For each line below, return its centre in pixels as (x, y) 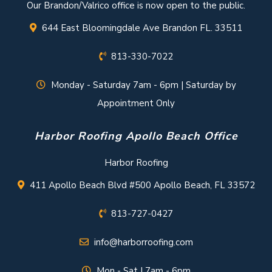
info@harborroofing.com (143, 243)
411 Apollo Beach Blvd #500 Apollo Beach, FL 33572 (142, 185)
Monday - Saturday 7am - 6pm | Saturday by (143, 85)
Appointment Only (136, 104)
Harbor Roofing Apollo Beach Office (136, 136)
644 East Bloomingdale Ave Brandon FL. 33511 (142, 28)
